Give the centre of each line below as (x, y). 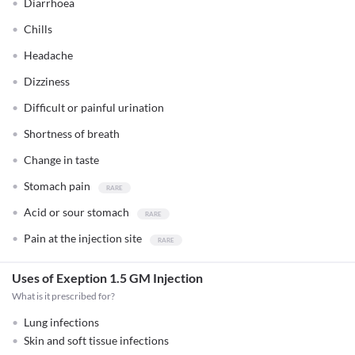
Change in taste (61, 160)
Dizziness (47, 81)
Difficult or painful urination (94, 107)
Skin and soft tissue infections (96, 340)
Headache (48, 55)
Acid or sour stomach (76, 212)
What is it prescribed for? (63, 296)
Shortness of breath (72, 134)
